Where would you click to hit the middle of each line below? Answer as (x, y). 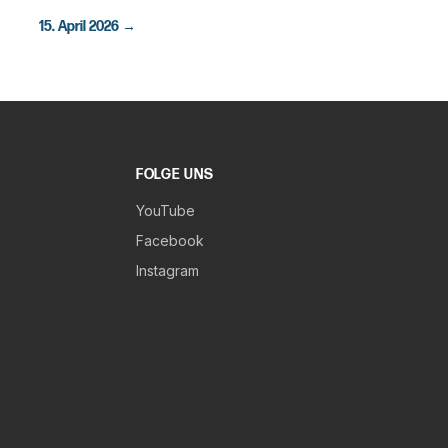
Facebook (170, 240)
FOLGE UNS (175, 174)
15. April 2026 (79, 26)
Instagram (167, 270)
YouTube (165, 210)
